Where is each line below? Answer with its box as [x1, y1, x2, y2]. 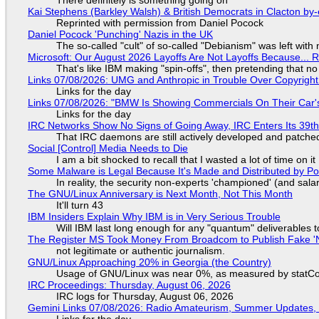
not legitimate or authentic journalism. [56, 245, 225, 256]
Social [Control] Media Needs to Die [27, 142, 188, 154]
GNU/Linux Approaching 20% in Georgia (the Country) [27, 256, 271, 268]
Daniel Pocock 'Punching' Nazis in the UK [27, 28, 213, 40]
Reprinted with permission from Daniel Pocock [56, 17, 263, 28]
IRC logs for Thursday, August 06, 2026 [56, 291, 234, 302]
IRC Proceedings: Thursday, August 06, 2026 [27, 279, 231, 291]
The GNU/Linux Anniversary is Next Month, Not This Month [27, 188, 293, 199]
